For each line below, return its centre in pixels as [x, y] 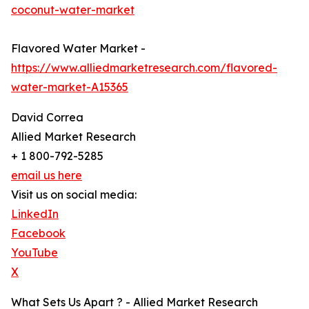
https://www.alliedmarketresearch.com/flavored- [144, 68]
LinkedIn [35, 214]
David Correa [47, 118]
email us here [47, 176]
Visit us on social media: [74, 195]
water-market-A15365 [70, 87]
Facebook [38, 233]
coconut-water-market [73, 10]
